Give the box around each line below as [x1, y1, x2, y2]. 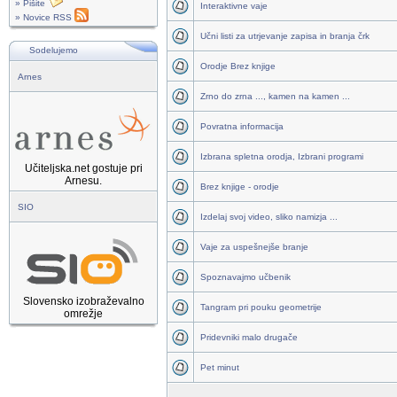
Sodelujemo [29, 45, 78, 55]
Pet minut [200, 362, 239, 372]
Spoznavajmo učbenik [200, 272, 291, 282]
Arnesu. [64, 175, 102, 187]
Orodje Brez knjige [200, 61, 276, 71]
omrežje [63, 307, 103, 320]
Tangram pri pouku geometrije [200, 302, 322, 312]
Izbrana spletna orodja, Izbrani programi [200, 152, 363, 161]
